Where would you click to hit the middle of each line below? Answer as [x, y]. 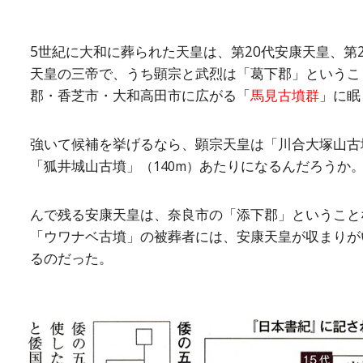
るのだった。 [71, 258]
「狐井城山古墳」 [85, 165]
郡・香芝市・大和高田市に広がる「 [140, 95]
